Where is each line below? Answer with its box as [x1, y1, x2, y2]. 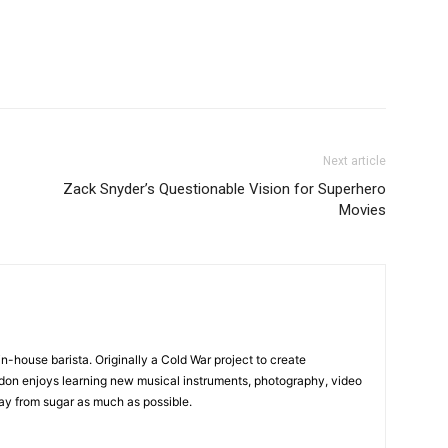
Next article [323, 153, 386, 168]
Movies [339, 200, 386, 219]
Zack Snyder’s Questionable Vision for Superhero [63, 179, 386, 198]
